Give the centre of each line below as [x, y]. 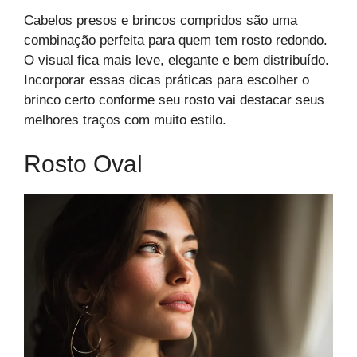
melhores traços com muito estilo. [125, 120]
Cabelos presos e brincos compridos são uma [161, 20]
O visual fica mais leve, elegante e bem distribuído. [177, 60]
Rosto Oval [83, 164]
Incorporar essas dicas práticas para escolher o [167, 80]
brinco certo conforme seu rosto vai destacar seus [174, 100]
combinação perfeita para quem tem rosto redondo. [176, 40]
